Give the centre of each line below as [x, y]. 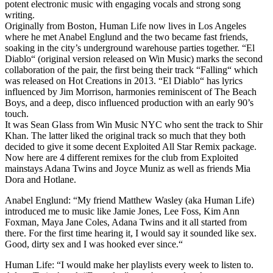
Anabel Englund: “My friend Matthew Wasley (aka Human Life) [129, 200]
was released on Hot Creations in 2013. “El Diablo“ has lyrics [124, 80]
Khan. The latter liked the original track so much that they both [125, 135]
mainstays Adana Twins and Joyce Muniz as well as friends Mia [128, 168]
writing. [20, 15]
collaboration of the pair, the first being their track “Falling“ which [131, 69]
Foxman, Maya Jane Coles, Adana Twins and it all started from [126, 222]
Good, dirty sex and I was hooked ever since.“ [94, 244]
